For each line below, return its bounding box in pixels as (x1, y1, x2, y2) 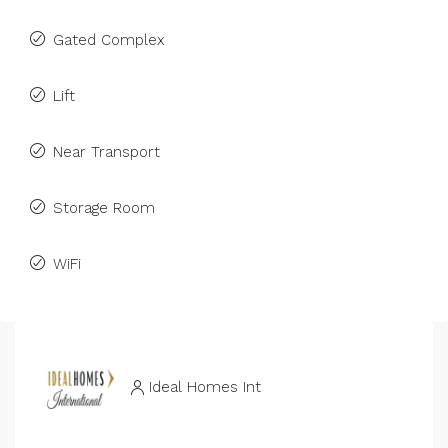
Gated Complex (53, 31, 165, 49)
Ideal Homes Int (149, 377, 261, 396)
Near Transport (53, 143, 160, 161)
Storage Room (53, 199, 155, 217)
